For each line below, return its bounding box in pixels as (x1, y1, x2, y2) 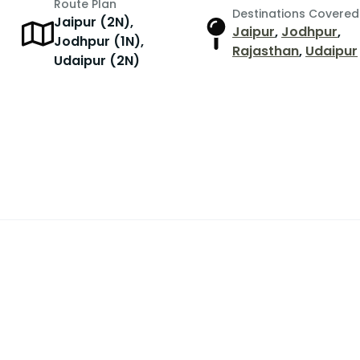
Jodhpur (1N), (54, 32, 145, 51)
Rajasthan (232, 42, 300, 61)
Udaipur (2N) (54, 51, 141, 71)
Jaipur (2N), (54, 13, 134, 32)
